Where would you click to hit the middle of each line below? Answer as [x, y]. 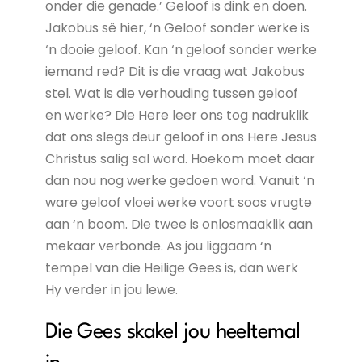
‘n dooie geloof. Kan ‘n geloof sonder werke [181, 49]
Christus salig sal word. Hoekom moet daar [180, 158]
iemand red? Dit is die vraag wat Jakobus [175, 71]
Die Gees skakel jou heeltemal [173, 333]
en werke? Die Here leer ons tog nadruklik [177, 115]
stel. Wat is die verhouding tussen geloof [171, 93]
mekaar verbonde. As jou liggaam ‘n [158, 246]
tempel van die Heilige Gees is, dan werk [171, 267]
